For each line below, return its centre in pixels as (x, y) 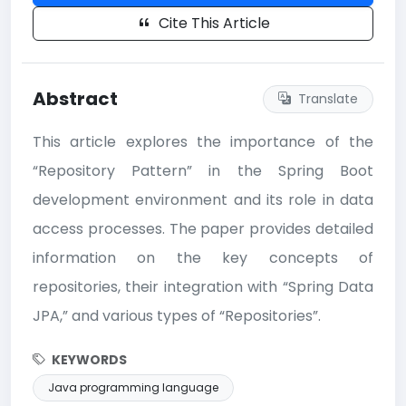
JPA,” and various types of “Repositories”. (177, 315)
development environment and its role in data (203, 199)
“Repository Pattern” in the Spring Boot (203, 170)
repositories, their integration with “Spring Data (203, 286)
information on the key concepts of (203, 257)
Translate (326, 98)
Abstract (75, 99)
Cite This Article (212, 23)
